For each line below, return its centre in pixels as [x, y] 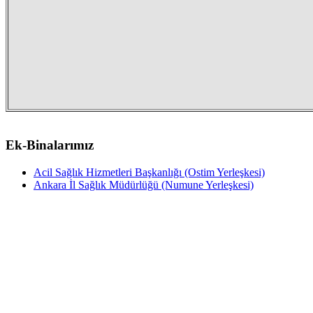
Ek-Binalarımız [50, 145]
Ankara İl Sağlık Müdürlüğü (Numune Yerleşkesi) [144, 184]
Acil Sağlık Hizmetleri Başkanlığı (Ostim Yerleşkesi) [149, 172]
